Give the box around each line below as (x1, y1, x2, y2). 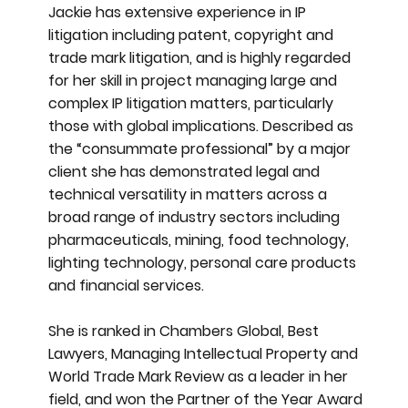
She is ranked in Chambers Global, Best (48, 321, 320, 342)
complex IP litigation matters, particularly (48, 93, 334, 115)
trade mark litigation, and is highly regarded (48, 47, 352, 69)
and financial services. (48, 275, 205, 297)
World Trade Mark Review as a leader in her (48, 366, 349, 388)
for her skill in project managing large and (48, 70, 338, 92)
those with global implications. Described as (48, 116, 354, 138)
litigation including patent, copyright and (48, 25, 334, 46)
